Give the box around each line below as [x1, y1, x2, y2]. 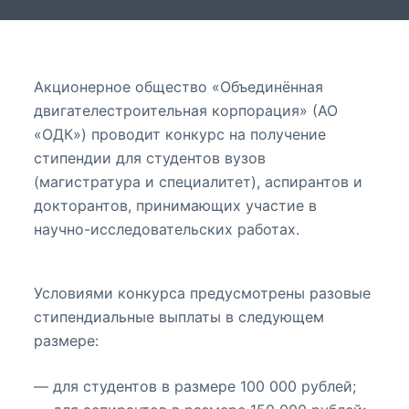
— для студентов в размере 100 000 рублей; [33, 377, 356, 395]
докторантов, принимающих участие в [33, 196, 317, 215]
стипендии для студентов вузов [33, 149, 266, 167]
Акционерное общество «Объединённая [33, 78, 323, 96]
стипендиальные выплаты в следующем [33, 308, 324, 326]
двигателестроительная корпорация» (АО [33, 101, 338, 120]
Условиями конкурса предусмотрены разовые [33, 284, 371, 302]
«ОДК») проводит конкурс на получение [33, 125, 326, 143]
